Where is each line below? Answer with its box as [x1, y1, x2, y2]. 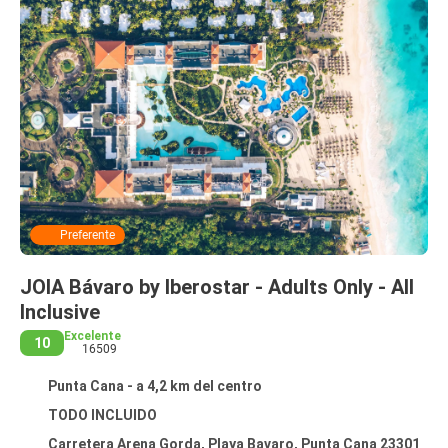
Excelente [64, 328, 121, 343]
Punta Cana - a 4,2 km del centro [47, 377, 262, 394]
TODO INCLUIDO [47, 406, 157, 423]
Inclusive [20, 299, 105, 324]
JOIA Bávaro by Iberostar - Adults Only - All [20, 274, 414, 299]
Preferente [60, 227, 115, 242]
